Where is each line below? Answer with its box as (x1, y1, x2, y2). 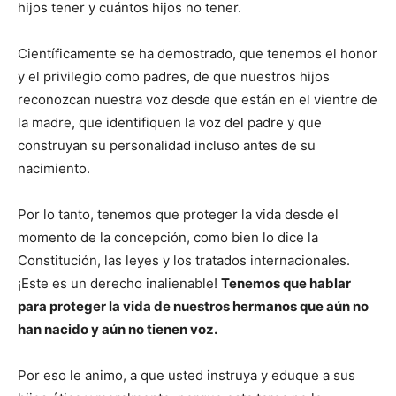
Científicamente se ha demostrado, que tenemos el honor (18, 45, 377, 63)
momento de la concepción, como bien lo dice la (18, 229, 318, 247)
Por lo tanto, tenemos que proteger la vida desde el (18, 206, 339, 224)
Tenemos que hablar (221, 275, 351, 293)
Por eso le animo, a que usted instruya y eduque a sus (18, 367, 355, 385)
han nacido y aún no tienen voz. (18, 321, 217, 339)
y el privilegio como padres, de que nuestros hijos (18, 68, 330, 86)
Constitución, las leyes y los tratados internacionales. (18, 252, 350, 270)
